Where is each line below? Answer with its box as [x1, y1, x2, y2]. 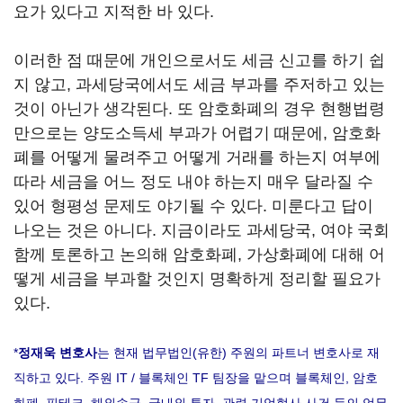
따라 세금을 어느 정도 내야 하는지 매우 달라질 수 [13, 173, 373, 191]
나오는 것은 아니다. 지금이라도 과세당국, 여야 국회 [13, 221, 390, 239]
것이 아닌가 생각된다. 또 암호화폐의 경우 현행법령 [13, 100, 385, 118]
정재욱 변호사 [18, 345, 97, 360]
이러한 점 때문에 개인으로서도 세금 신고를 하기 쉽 [13, 51, 385, 69]
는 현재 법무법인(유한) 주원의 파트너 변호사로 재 [97, 345, 380, 360]
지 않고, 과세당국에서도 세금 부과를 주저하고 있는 [13, 76, 385, 94]
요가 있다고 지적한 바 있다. [13, 3, 214, 21]
